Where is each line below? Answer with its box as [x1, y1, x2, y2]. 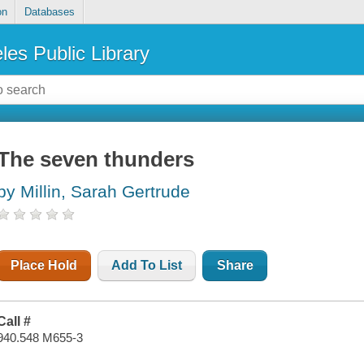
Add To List [111, 258, 183, 273]
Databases [24, 6, 75, 19]
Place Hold [11, 258, 78, 273]
